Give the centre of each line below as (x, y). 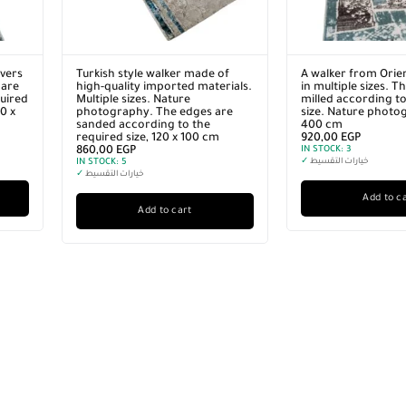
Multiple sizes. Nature (133, 101)
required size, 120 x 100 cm (148, 139)
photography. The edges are (155, 113)
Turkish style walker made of (153, 75)
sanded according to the (143, 126)
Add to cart (165, 211)
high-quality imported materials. (164, 88)
